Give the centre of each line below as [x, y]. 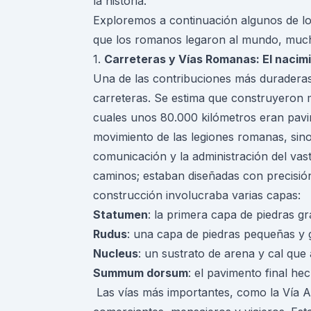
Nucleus [116, 254]
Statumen [120, 215]
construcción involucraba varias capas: [197, 195]
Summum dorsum [141, 273]
